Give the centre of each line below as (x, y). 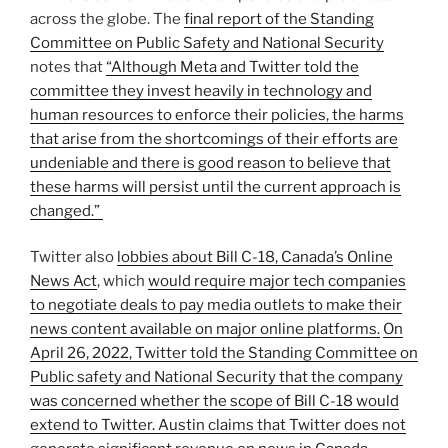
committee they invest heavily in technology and (201, 90)
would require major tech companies (277, 281)
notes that (68, 66)
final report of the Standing (279, 18)
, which (122, 281)
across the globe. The (107, 18)
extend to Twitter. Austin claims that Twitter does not (218, 425)
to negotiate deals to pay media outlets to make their (216, 305)
